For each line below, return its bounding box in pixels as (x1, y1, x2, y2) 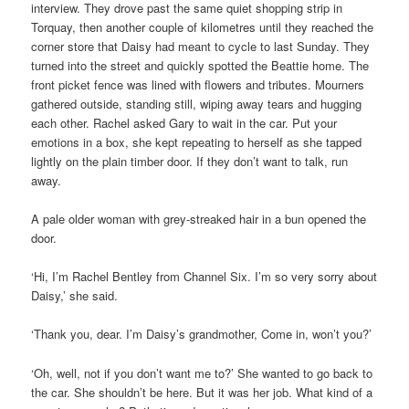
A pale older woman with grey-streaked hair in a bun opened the (31, 210, 367, 228)
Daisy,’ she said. (31, 287, 119, 305)
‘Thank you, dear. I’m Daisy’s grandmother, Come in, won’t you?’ (31, 325, 372, 343)
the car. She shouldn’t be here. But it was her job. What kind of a (31, 383, 373, 401)
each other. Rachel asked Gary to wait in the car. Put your (31, 114, 338, 132)
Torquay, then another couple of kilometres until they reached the (31, 18, 374, 37)
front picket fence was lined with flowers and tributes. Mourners (31, 76, 365, 94)
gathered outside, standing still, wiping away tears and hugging (31, 95, 362, 113)
